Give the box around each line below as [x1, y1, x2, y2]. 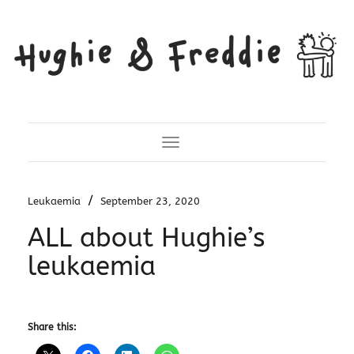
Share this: [27, 321, 77, 333]
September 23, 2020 [100, 194, 200, 207]
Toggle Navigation [170, 137, 266, 152]
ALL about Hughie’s [27, 222, 265, 254]
